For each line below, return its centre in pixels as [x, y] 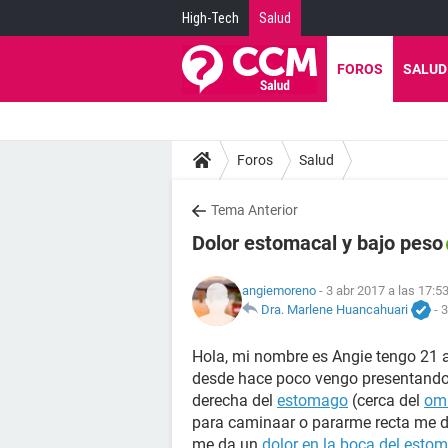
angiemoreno [279, 290]
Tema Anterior [254, 210]
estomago [312, 400]
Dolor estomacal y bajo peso [317, 243]
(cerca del [386, 400]
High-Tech [210, 18]
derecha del [234, 400]
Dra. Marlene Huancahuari [334, 309]
